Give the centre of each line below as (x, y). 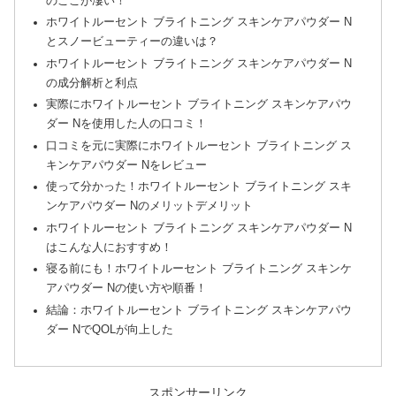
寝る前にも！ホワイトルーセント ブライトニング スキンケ (199, 269)
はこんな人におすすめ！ (110, 247)
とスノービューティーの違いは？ (133, 42)
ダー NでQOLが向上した (110, 329)
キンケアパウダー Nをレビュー (127, 165)
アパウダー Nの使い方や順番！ (127, 289)
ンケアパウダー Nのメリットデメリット (150, 206)
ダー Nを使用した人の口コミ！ (127, 124)
